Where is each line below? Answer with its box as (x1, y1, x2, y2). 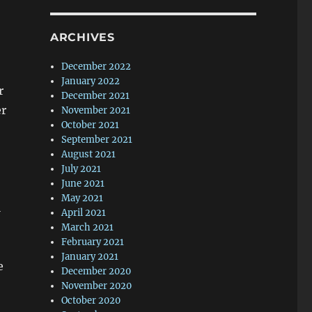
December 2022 (61, 61, 132, 72)
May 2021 (61, 192, 104, 204)
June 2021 (61, 178, 105, 189)
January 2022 (61, 75, 120, 87)
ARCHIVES (49, 31, 115, 44)
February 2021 (61, 236, 125, 248)
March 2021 (61, 221, 114, 233)
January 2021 (61, 251, 119, 263)
